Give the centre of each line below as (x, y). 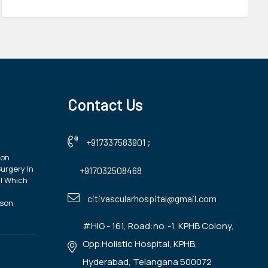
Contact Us (105, 104)
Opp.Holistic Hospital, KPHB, (140, 244)
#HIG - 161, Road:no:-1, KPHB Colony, (158, 226)
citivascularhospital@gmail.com (152, 198)
